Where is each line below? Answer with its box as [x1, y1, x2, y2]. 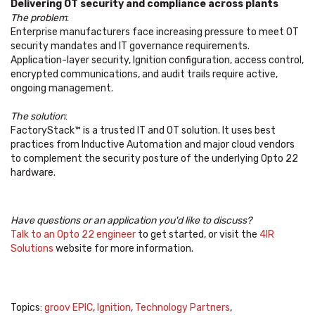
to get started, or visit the [136, 229, 259, 241]
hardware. [11, 167, 56, 179]
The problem [11, 12, 67, 25]
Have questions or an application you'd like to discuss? [11, 214, 252, 227]
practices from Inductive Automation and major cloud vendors [11, 139, 295, 151]
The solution [11, 110, 65, 123]
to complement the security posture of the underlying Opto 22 [11, 153, 298, 165]
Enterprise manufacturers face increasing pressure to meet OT [11, 26, 299, 39]
